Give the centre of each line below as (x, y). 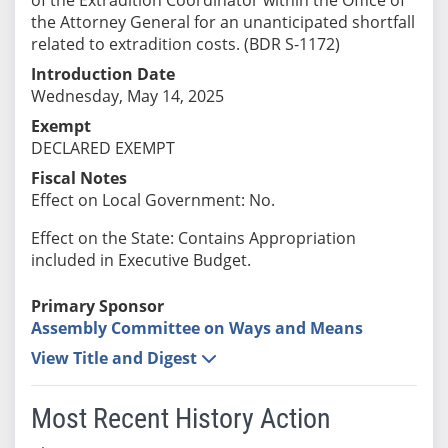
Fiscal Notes (78, 177)
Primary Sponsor (97, 305)
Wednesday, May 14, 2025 (127, 95)
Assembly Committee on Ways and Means (196, 327)
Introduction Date (102, 73)
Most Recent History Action (180, 418)
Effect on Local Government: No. (152, 199)
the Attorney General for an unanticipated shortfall (222, 21)
